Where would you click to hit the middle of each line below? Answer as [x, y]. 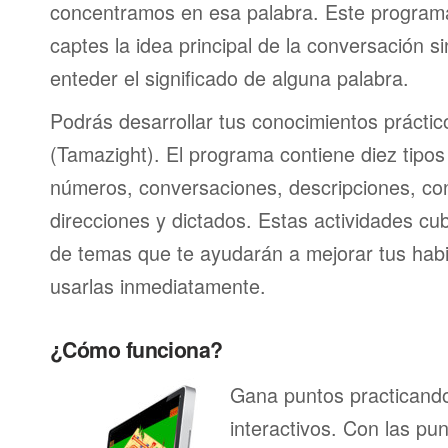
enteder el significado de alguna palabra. [229, 77]
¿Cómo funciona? [136, 349]
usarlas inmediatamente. [158, 285]
